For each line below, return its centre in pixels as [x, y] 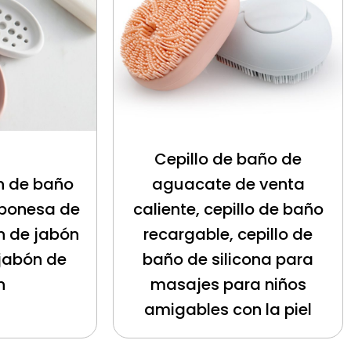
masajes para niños [228, 285]
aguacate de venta [228, 185]
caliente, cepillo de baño [228, 210]
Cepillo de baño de [228, 159]
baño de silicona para [228, 260]
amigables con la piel [228, 310]
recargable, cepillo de [228, 235]
